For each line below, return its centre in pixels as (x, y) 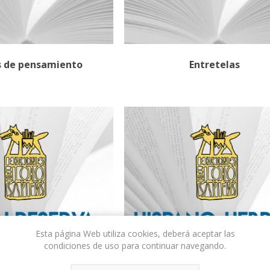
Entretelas (214, 65)
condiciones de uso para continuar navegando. (135, 246)
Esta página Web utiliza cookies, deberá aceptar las (135, 234)
